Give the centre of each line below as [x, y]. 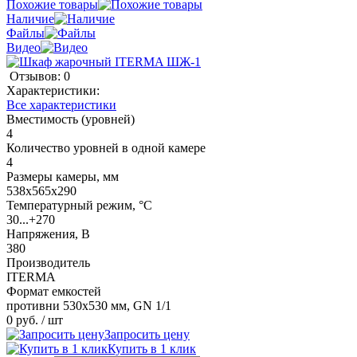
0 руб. [22, 320]
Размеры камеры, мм [63, 176]
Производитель [48, 262]
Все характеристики [61, 104]
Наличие [30, 18]
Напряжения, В [48, 233]
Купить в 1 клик [152, 348]
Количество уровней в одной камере [106, 147]
